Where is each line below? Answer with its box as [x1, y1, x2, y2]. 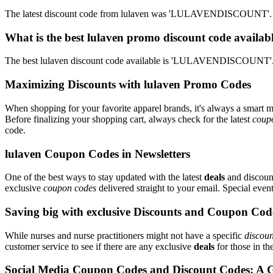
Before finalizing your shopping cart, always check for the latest [5, 113, 252, 124]
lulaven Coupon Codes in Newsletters [5, 147, 190, 160]
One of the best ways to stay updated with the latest [5, 172, 204, 183]
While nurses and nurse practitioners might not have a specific [5, 230, 244, 241]
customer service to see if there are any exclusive [5, 241, 194, 252]
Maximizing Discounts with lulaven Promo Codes [5, 78, 251, 91]
